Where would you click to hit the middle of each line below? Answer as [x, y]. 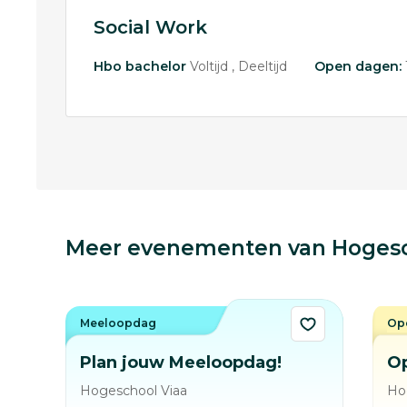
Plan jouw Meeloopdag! [181, 362]
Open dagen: [358, 66]
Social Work [150, 27]
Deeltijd [263, 66]
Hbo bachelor [140, 66]
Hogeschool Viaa [134, 391]
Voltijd [211, 66]
